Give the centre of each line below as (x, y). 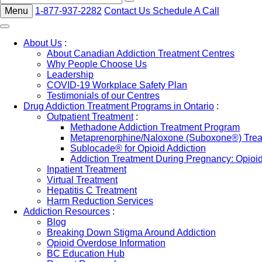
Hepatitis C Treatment (92, 190)
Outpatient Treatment (90, 117)
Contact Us (128, 11)
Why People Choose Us (97, 64)
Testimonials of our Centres (103, 96)
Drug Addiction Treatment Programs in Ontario (119, 106)
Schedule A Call (186, 11)
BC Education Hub (86, 254)
